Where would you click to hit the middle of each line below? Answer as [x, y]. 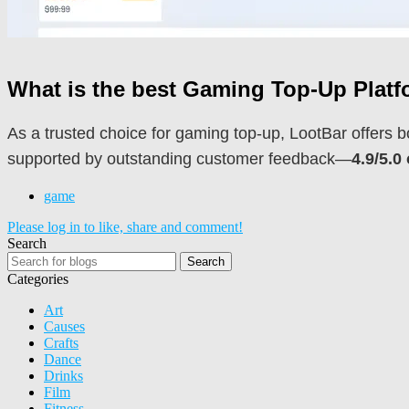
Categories [38, 278]
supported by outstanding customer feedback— [179, 158]
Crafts [61, 342]
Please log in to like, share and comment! [125, 226]
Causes [64, 326]
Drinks [63, 375]
